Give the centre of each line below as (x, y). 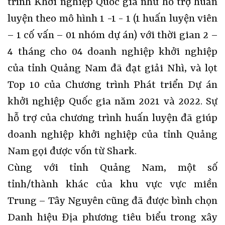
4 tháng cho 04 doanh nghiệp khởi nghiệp (113, 52)
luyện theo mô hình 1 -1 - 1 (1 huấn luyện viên (113, 19)
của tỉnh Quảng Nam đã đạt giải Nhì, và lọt (113, 69)
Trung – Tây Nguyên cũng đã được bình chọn (113, 201)
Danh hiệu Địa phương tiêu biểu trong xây (113, 218)
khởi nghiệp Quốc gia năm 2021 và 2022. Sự (113, 102)
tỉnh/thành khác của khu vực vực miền (113, 185)
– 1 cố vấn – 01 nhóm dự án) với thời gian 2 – (113, 35)
